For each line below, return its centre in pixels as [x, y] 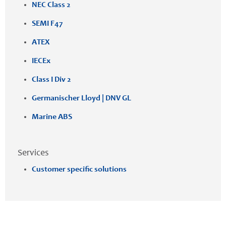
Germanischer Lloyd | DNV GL [81, 98]
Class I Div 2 [51, 79]
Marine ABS [52, 117]
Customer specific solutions [79, 169]
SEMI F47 [47, 23]
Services [33, 153]
